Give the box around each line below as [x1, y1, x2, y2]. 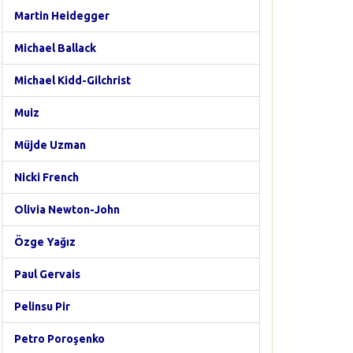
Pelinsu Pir [14, 300, 70, 313]
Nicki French [14, 171, 79, 184]
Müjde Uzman [14, 139, 86, 151]
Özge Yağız [14, 236, 76, 248]
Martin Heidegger [14, 9, 110, 22]
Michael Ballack [14, 42, 96, 54]
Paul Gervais [14, 268, 80, 281]
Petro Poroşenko [14, 333, 105, 345]
